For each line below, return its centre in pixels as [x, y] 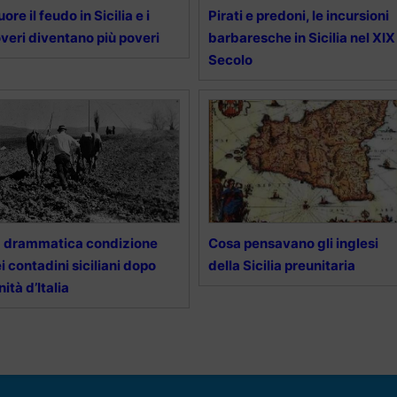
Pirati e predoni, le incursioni [298, 16]
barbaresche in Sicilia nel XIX [301, 38]
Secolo [230, 60]
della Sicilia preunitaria [281, 266]
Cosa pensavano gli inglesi [293, 244]
